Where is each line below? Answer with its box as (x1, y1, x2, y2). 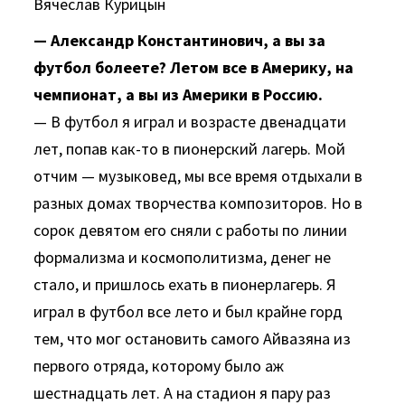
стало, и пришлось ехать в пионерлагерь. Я (33, 274, 337, 295)
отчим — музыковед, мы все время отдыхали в (33, 165, 363, 186)
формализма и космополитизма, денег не (33, 247, 332, 268)
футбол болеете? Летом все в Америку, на (33, 57, 354, 78)
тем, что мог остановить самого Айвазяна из (33, 328, 352, 349)
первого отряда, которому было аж (33, 355, 285, 376)
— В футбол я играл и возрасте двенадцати (33, 111, 347, 132)
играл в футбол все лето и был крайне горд (33, 301, 344, 322)
